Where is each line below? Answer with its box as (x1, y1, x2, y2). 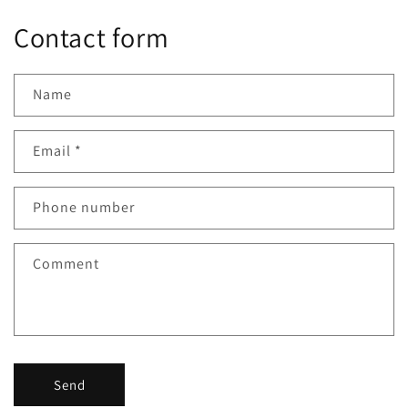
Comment (33, 254, 99, 274)
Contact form (14, 19, 169, 56)
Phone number (33, 198, 135, 218)
